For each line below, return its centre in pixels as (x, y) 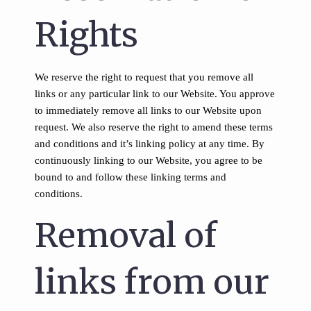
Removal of (126, 235)
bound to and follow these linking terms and (131, 177)
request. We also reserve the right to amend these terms (154, 127)
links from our (152, 282)
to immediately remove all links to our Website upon (148, 110)
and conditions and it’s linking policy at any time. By (150, 144)
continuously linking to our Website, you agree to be (149, 160)
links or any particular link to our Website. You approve (155, 94)
